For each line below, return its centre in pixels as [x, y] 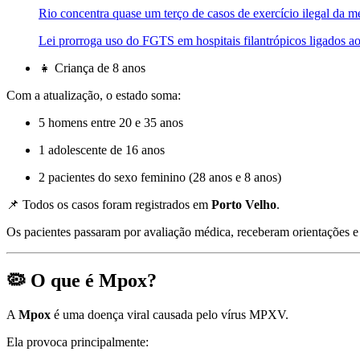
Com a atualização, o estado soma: [94, 96]
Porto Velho [244, 205]
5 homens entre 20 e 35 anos [111, 123]
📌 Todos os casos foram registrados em [109, 205]
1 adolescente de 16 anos [102, 150]
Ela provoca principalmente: [78, 342]
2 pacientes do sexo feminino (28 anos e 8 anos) [160, 178]
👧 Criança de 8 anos [92, 68]
